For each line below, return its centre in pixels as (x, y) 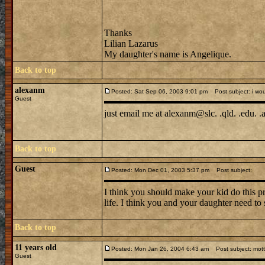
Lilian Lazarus (131, 43)
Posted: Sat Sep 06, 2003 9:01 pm (159, 91)
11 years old (36, 248)
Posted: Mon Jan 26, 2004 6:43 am (160, 249)
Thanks (118, 33)
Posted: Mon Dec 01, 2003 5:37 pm (160, 170)
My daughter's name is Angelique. (168, 54)
